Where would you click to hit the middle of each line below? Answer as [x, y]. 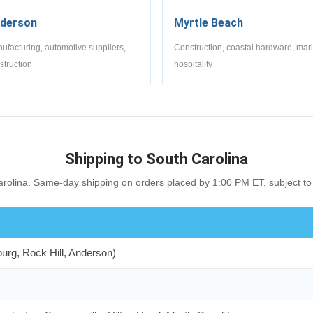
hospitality [193, 64]
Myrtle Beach [209, 22]
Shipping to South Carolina [156, 159]
